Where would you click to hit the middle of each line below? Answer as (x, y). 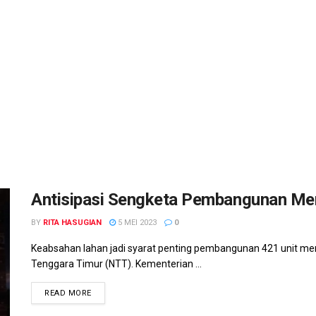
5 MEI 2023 (136, 223)
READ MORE (68, 293)
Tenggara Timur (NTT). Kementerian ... (116, 264)
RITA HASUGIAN (72, 223)
